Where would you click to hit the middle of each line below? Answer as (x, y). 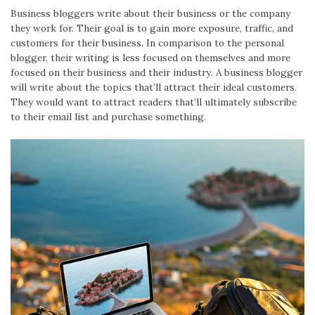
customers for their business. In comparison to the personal (147, 43)
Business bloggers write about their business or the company (150, 14)
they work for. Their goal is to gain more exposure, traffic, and (152, 28)
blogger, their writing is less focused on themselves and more (150, 58)
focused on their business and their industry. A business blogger (156, 73)
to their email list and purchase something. (108, 117)
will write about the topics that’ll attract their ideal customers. (154, 88)
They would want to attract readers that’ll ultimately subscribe (154, 102)
